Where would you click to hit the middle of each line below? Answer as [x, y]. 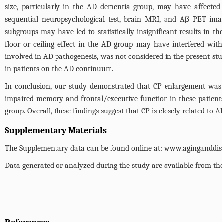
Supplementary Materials [56, 131]
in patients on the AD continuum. [59, 69]
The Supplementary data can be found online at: [84, 148]
